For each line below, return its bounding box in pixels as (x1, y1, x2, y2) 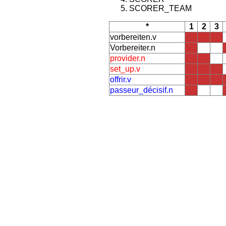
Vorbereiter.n (110, 43, 155, 52)
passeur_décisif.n (110, 86, 173, 94)
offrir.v (110, 75, 131, 84)
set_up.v (110, 65, 140, 73)
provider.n (110, 54, 145, 63)
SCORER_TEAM (129, 4, 192, 13)
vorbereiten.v (110, 33, 156, 41)
